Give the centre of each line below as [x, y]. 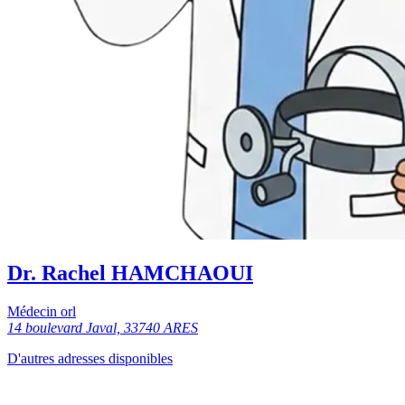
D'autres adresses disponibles [90, 358]
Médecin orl [42, 311]
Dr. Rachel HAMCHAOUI [130, 273]
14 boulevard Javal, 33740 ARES [103, 327]
